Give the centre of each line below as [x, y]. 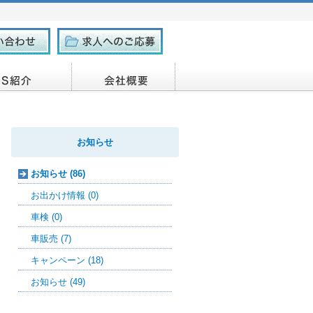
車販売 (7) [51, 239]
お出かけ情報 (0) [65, 195]
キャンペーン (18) [67, 260]
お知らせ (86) [58, 174]
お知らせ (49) [58, 282]
